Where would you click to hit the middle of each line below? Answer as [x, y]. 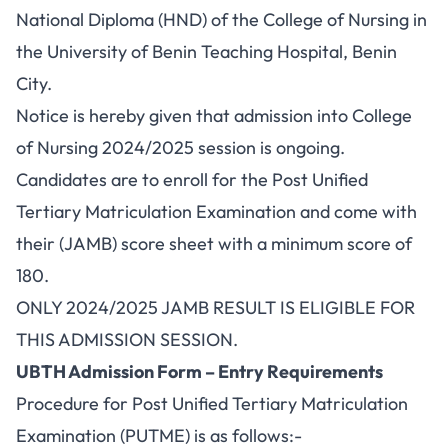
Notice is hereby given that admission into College [214, 115]
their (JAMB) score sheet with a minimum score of [214, 243]
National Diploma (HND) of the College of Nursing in [221, 19]
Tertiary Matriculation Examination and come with [216, 211]
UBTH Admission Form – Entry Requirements [199, 371]
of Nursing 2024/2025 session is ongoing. [180, 147]
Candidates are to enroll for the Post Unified [192, 179]
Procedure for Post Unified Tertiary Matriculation [212, 403]
